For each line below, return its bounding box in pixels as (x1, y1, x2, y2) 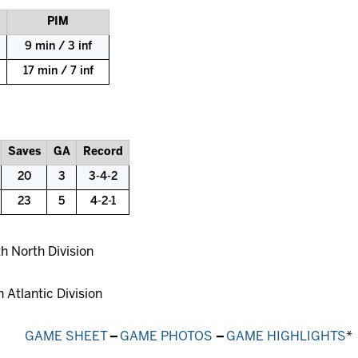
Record (82, 147, 123, 158)
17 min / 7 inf (22, 66, 93, 78)
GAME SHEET (25, 331, 108, 344)
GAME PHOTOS (120, 331, 213, 344)
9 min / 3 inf (24, 42, 92, 53)
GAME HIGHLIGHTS (226, 331, 346, 344)
